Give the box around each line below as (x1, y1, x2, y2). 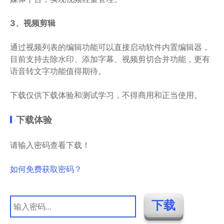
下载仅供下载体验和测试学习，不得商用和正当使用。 (10, 89, 202, 100)
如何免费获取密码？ (10, 163, 82, 174)
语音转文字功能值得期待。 (10, 65, 106, 76)
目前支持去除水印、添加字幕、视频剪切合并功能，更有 (10, 53, 210, 64)
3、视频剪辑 (10, 17, 55, 28)
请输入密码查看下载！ (10, 139, 90, 150)
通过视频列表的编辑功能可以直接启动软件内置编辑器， (10, 41, 210, 52)
